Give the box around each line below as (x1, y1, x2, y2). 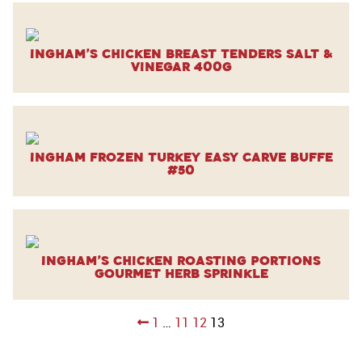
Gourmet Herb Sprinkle (94, 263, 268, 283)
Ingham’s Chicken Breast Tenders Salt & (30, 44, 332, 63)
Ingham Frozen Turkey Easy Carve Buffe (29, 147, 333, 166)
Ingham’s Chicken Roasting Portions (41, 250, 321, 270)
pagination (12, 326, 133, 352)
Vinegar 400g (130, 57, 232, 76)
